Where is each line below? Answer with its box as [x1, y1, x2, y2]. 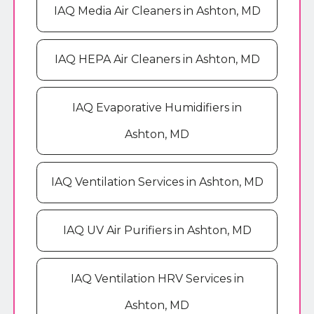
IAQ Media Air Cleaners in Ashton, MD [53, 4, 261, 18]
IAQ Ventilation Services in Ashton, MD [50, 175, 264, 189]
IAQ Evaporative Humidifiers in [72, 100, 242, 114]
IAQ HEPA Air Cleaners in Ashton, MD [54, 53, 260, 67]
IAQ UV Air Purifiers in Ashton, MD [62, 223, 252, 237]
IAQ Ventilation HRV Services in [70, 271, 244, 285]
